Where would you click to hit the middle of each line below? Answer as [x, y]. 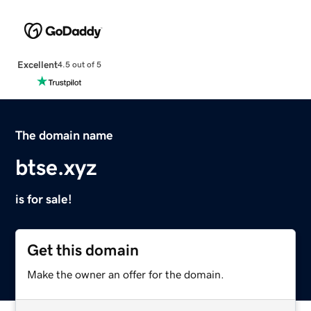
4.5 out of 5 [79, 65]
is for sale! [44, 199]
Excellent [37, 64]
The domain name [65, 135]
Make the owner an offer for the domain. [126, 274]
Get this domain [83, 250]
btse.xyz [57, 167]
